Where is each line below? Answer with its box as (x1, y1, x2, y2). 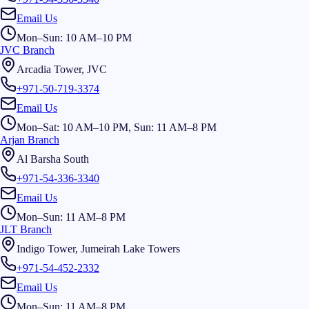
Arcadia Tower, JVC (17, 63, 107, 75)
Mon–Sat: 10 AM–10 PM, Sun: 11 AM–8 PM (17, 121, 217, 133)
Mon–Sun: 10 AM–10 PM (17, 31, 132, 43)
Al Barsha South (17, 152, 89, 165)
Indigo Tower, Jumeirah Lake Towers (17, 242, 180, 255)
